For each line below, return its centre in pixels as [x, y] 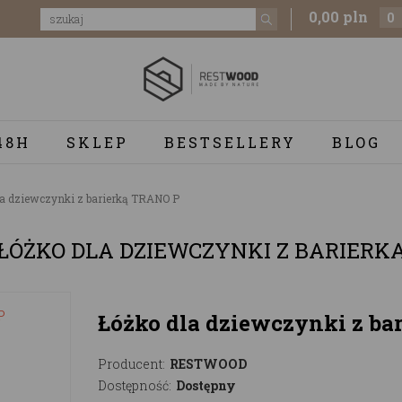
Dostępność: [135, 385]
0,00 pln [338, 17]
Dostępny [206, 385]
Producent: [131, 363]
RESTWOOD [208, 363]
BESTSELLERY [230, 142]
